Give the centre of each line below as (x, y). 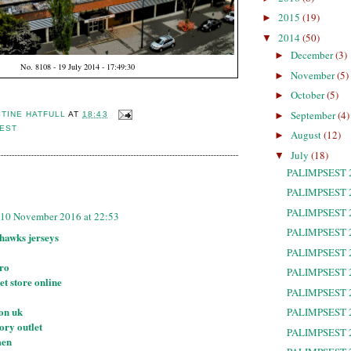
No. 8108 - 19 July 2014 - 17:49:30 (78, 67)
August (307, 135)
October (308, 95)
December (313, 55)
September (314, 115)
